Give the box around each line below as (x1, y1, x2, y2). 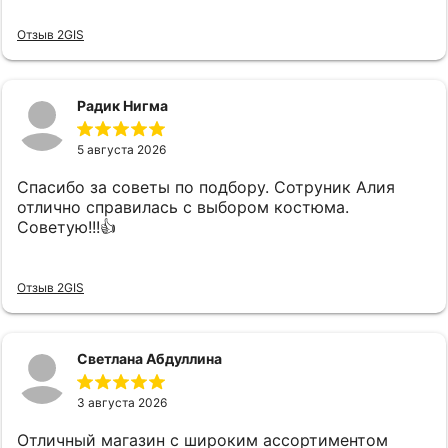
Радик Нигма (77, 96, 168, 114)
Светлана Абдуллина (77, 349, 222, 367)
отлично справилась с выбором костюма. (17, 196, 349, 217)
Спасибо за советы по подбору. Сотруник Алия (17, 176, 395, 197)
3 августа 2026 (77, 394, 167, 410)
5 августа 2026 (77, 141, 166, 157)
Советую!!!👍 (17, 216, 116, 237)
